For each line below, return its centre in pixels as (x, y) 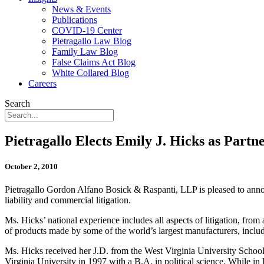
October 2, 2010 (31, 167)
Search (17, 103)
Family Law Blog (85, 52)
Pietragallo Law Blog (92, 41)
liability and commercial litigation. (68, 200)
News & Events (81, 9)
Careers (42, 83)
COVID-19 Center (87, 30)
